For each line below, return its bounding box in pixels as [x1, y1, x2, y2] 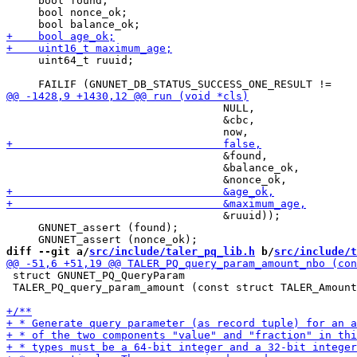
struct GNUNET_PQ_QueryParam [6, 269, 185, 281]
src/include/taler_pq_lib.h [89, 245, 255, 257]
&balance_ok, [6, 162, 300, 174]
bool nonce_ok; [6, 6, 127, 18]
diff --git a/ [6, 245, 89, 257]
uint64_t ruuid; [6, 54, 134, 66]
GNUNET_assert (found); [6, 222, 178, 233]
